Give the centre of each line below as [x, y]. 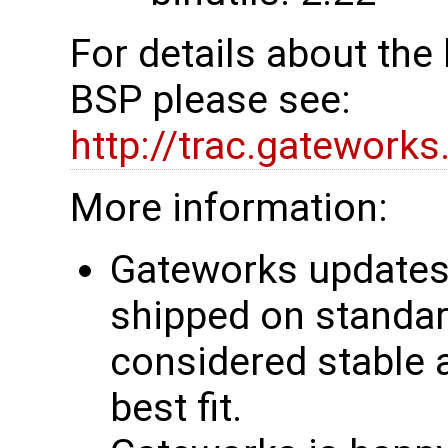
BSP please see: [210, 99]
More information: [229, 207]
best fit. [176, 407]
